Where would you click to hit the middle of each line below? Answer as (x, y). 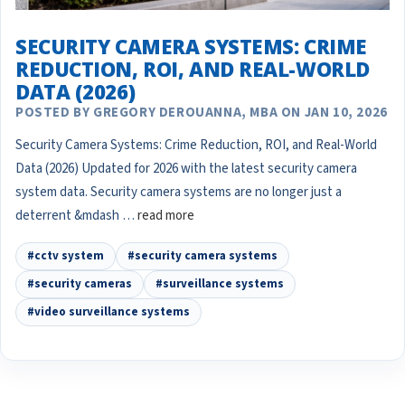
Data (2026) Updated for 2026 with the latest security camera (186, 169)
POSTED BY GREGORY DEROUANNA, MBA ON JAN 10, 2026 (202, 113)
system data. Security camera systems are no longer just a (179, 193)
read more (166, 216)
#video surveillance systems (108, 312)
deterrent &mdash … (76, 216)
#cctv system (66, 256)
